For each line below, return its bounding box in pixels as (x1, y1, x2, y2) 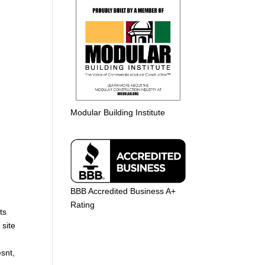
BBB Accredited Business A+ (70, 186, 176, 196)
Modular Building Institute (70, 108, 166, 118)
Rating (70, 199, 95, 209)
